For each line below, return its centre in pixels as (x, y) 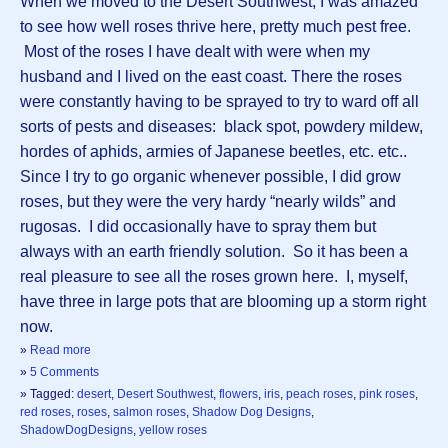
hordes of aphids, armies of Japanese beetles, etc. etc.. (213, 151)
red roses (45, 411)
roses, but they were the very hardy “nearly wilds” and (208, 201)
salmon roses (149, 411)
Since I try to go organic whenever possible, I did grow (210, 176)
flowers (238, 393)
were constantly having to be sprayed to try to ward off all (219, 101)
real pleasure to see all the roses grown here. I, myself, (214, 276)
